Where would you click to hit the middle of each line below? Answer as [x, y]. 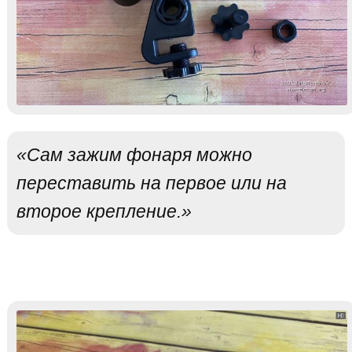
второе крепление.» [104, 212]
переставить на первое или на [151, 183]
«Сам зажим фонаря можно [134, 155]
